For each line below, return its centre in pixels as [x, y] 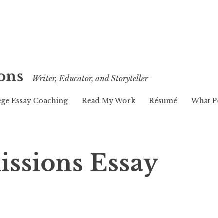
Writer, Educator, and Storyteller [90, 78]
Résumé [163, 101]
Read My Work [108, 101]
